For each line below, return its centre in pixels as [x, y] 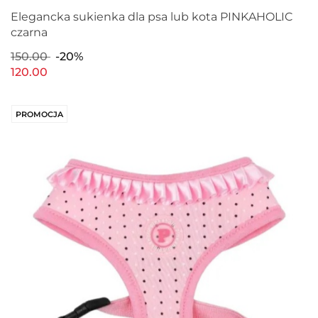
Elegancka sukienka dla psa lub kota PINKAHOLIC [152, 17]
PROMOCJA [39, 114]
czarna [29, 33]
